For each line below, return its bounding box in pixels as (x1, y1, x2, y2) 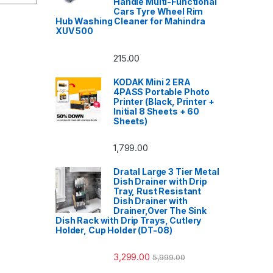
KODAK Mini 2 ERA (113, 76, 191, 87)
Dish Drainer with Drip (113, 175, 207, 186)
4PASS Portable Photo (113, 86, 210, 97)
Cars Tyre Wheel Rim (113, 6, 204, 17)
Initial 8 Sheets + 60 (113, 105, 200, 116)
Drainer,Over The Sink (113, 205, 207, 216)
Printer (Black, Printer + (113, 96, 214, 107)
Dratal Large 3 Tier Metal (113, 166, 219, 177)
